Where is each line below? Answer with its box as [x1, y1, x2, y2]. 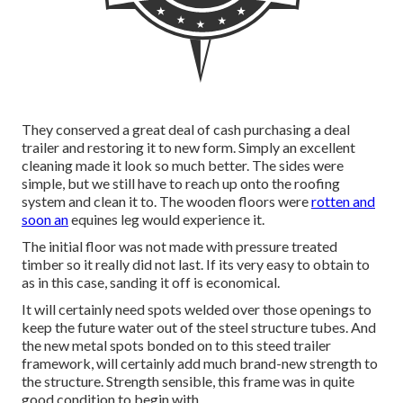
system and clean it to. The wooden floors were [22, 193, 311, 210]
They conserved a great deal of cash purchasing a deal [22, 121, 350, 139]
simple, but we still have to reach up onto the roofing [22, 175, 340, 193]
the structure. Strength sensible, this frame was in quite [22, 372, 354, 390]
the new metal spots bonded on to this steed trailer [22, 336, 331, 354]
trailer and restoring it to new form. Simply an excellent [22, 139, 355, 157]
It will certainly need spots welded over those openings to [22, 300, 372, 318]
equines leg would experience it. [68, 210, 264, 228]
